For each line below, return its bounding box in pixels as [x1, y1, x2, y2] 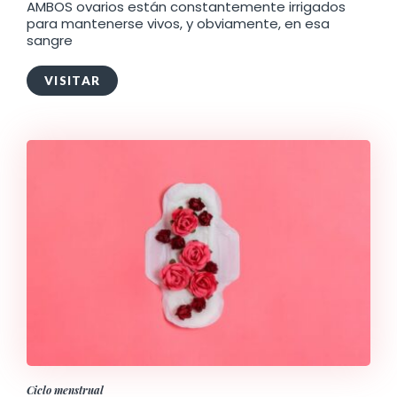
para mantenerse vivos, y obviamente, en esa [27, 14, 330, 33]
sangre [27, 31, 73, 50]
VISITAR [44, 74, 101, 88]
